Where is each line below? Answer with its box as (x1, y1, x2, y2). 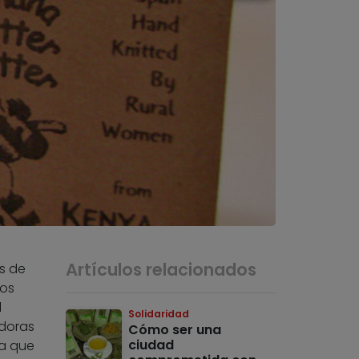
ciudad (128, 336, 175, 355)
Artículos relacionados (66, 258, 257, 282)
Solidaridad (128, 307, 190, 321)
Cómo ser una (128, 321, 222, 340)
